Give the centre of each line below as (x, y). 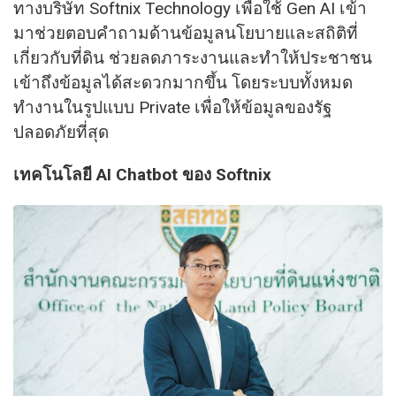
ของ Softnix (227, 175)
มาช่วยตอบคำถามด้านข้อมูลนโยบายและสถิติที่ (186, 34)
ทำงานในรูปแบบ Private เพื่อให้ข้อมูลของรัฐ (172, 108)
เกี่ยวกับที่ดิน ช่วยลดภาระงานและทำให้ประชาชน (193, 58)
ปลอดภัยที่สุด (61, 133)
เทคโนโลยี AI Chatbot (98, 175)
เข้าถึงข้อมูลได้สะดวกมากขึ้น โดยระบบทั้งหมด (183, 83)
